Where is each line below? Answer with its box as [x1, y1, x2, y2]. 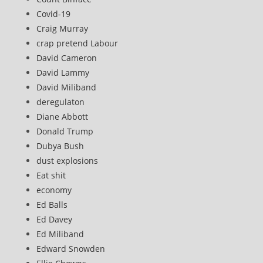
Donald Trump [36, 126, 94, 137]
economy [36, 184, 72, 195]
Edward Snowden [36, 243, 106, 254]
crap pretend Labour [36, 38, 119, 49]
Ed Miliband [36, 228, 85, 240]
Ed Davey [36, 214, 73, 225]
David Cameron [36, 52, 97, 63]
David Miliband [36, 82, 97, 93]
